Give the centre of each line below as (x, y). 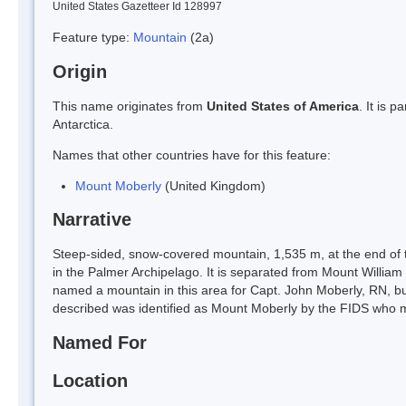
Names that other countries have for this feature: (192, 155)
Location (90, 380)
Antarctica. (83, 124)
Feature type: (93, 37)
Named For (100, 343)
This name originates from (130, 106)
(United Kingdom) (213, 185)
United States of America (283, 106)
